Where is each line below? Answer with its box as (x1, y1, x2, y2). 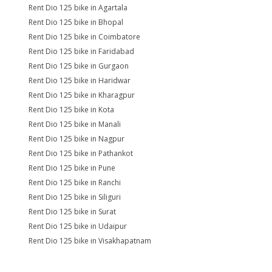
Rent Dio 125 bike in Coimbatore (29, 32, 140, 42)
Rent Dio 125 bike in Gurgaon (29, 61, 129, 71)
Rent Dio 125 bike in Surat (29, 206, 116, 217)
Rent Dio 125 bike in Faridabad (29, 46, 134, 56)
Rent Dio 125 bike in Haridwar (29, 75, 131, 86)
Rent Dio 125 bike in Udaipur (29, 221, 127, 231)
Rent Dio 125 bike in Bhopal (29, 17, 123, 27)
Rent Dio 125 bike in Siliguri (29, 192, 121, 202)
